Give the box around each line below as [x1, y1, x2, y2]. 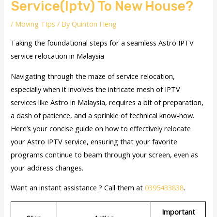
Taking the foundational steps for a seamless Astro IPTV [11, 37, 194, 47]
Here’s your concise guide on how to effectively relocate [11, 123, 191, 133]
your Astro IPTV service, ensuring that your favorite [11, 136, 178, 146]
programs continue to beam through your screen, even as [11, 149, 199, 159]
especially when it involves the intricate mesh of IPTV [11, 84, 181, 94]
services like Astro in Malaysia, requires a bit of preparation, [11, 97, 204, 107]
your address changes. [11, 162, 84, 172]
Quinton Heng [72, 19, 117, 29]
